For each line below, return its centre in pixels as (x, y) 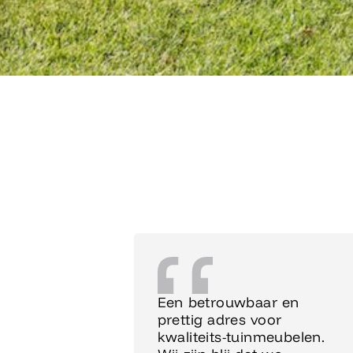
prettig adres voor (219, 319)
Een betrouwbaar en (228, 302)
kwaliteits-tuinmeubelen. (241, 336)
